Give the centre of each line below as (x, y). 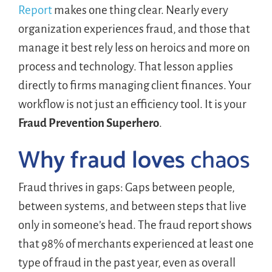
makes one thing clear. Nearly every (140, 10)
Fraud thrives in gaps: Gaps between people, (126, 187)
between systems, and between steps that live (132, 206)
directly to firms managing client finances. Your (134, 85)
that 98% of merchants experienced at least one (136, 243)
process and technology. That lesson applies (125, 66)
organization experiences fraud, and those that (134, 29)
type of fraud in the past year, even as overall (127, 262)
